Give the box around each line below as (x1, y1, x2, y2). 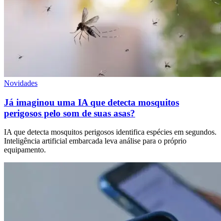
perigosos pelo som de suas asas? (4, 108, 135, 118)
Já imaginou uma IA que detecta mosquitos (4, 97, 179, 108)
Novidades (4, 79, 37, 88)
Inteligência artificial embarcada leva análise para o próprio (4, 137, 186, 146)
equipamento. (4, 146, 46, 154)
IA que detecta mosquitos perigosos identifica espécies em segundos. (4, 128, 217, 137)
